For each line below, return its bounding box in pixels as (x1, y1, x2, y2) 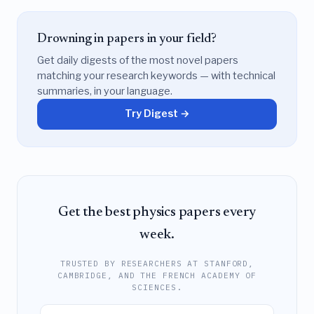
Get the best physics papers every (57, 205, 257, 219)
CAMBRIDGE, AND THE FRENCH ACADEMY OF (57, 271, 257, 281)
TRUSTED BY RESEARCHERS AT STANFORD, (60, 259, 254, 269)
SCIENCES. (132, 282, 182, 293)
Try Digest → (124, 107, 190, 121)
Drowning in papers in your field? (37, 32, 217, 46)
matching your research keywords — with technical (37, 69, 275, 83)
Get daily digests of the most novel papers (37, 54, 238, 67)
